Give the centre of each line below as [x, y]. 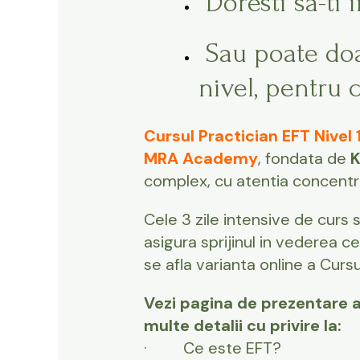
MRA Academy [200, 159]
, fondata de [304, 159]
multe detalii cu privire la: [242, 326]
